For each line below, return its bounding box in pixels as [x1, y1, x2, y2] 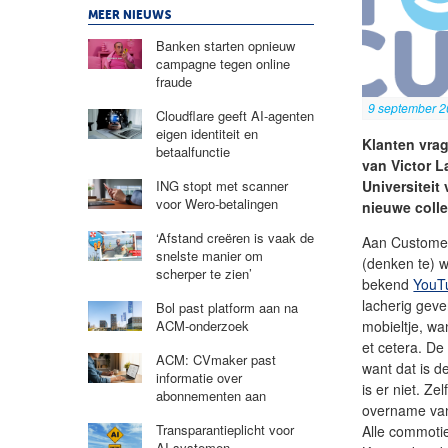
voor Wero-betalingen [155, 193, 278, 213]
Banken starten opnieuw [155, 35, 295, 55]
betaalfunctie [155, 141, 230, 161]
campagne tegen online [155, 53, 290, 73]
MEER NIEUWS [88, 9, 171, 22]
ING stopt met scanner [155, 175, 288, 195]
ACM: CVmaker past [155, 349, 276, 369]
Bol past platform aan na [155, 297, 298, 317]
